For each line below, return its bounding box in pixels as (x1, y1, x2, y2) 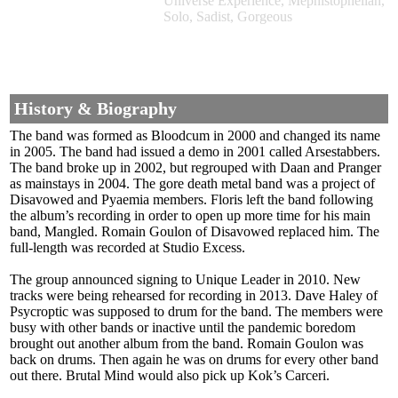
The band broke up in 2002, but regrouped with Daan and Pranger (10, 160, 381, 176)
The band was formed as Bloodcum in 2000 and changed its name (10, 128, 380, 144)
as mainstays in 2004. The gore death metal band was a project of (10, 176, 375, 192)
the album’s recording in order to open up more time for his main (10, 208, 370, 224)
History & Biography (14, 99, 177, 119)
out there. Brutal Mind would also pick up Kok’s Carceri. (10, 368, 330, 384)
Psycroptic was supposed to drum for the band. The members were (10, 304, 383, 320)
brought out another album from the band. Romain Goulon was (10, 336, 363, 352)
